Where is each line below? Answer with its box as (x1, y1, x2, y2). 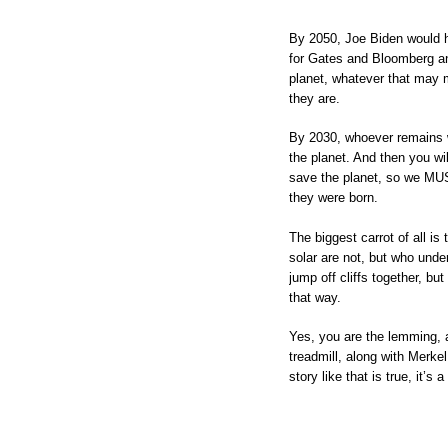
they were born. (289, 190, 378, 206)
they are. (289, 90, 340, 106)
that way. (289, 289, 341, 305)
